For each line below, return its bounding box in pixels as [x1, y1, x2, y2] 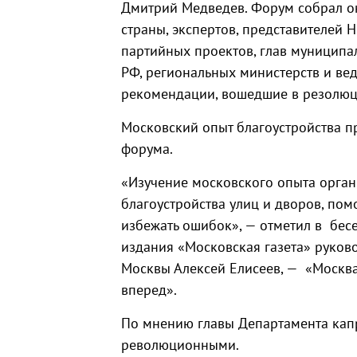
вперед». [121, 280, 177, 299]
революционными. [121, 335, 239, 354]
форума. [121, 139, 173, 158]
